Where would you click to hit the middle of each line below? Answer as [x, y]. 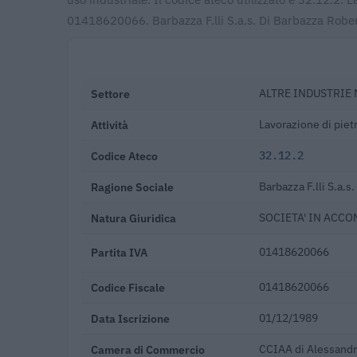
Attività [110, 124]
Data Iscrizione [130, 318]
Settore [110, 93]
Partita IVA [119, 252]
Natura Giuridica [133, 218]
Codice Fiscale [128, 287]
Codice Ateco [124, 155]
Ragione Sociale [132, 186]
